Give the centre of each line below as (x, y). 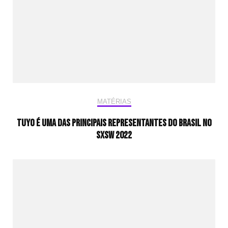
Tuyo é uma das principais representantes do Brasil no (114, 123)
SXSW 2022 (114, 135)
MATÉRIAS (114, 101)
